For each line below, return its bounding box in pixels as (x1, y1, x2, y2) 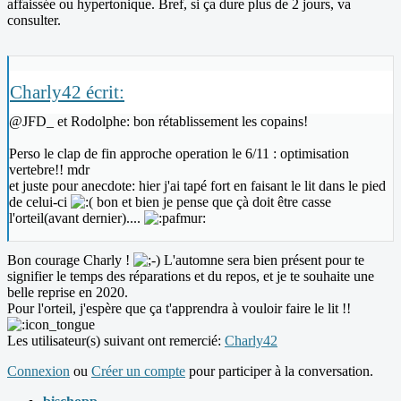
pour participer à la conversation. (185, 363, 373, 380)
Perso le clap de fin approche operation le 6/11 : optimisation (9, 146, 349, 162)
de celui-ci (9, 194, 71, 210)
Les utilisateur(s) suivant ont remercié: (7, 333, 225, 349)
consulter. (7, 13, 61, 29)
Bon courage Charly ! (7, 252, 133, 269)
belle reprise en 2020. (7, 285, 128, 301)
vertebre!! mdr (9, 162, 90, 178)
